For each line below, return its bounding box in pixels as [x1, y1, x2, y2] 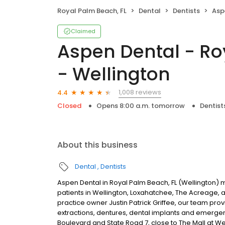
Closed [57, 101, 81, 111]
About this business [57, 139, 138, 151]
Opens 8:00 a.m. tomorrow [96, 101, 185, 111]
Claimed [71, 27, 95, 36]
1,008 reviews [119, 87, 161, 97]
